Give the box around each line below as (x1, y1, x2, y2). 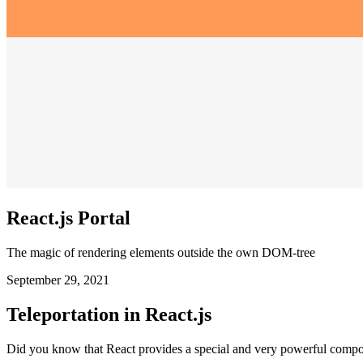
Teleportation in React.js (6, 329, 211, 351)
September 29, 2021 (6, 298, 109, 313)
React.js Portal (6, 233, 130, 254)
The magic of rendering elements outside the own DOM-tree (6, 271, 315, 285)
